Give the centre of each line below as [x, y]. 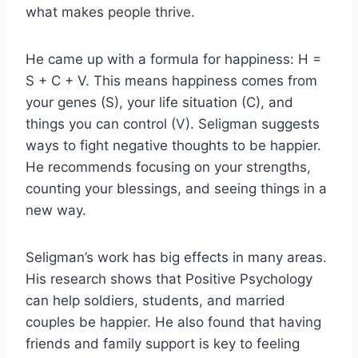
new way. [56, 210]
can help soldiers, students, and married [155, 300]
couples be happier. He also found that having [173, 322]
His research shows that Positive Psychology [169, 278]
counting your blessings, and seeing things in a [176, 188]
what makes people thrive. [110, 12]
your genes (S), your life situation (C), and [159, 102]
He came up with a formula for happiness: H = [173, 59]
